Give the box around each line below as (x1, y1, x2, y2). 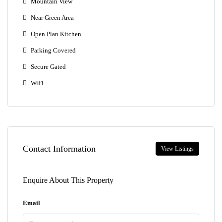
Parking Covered (31, 47, 76, 54)
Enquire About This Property (23, 176, 113, 184)
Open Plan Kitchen (31, 30, 81, 38)
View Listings (161, 145, 194, 152)
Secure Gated (31, 63, 66, 70)
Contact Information (23, 143, 96, 154)
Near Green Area (31, 14, 74, 21)
